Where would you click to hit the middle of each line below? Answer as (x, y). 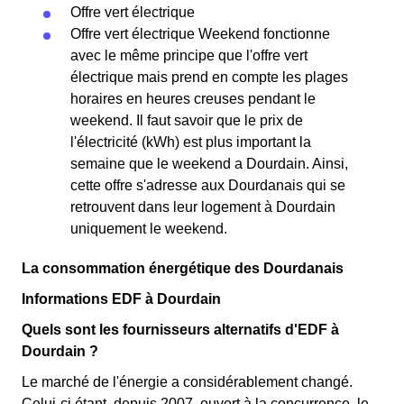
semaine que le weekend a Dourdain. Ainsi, (209, 164)
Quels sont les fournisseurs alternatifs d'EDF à (180, 330)
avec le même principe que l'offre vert (189, 55)
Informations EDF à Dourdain (121, 299)
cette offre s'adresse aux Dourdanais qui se (208, 185)
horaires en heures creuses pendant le (193, 99)
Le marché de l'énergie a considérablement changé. (187, 382)
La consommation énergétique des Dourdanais (183, 268)
